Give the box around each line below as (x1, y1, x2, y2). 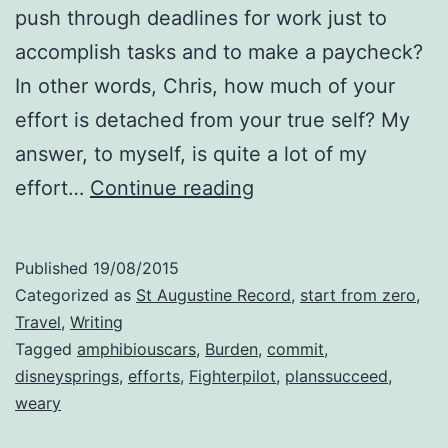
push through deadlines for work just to (15, 5, 387, 30)
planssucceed (285, 365, 388, 386)
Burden (205, 338, 258, 359)
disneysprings (15, 365, 119, 386)
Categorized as (15, 284, 136, 305)
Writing (70, 311, 123, 332)
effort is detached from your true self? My (15, 107, 410, 132)
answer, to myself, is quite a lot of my (15, 141, 367, 166)
